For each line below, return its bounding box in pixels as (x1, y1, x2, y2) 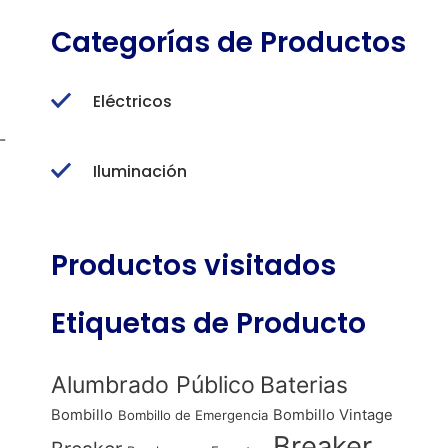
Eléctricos (92, 90, 172, 113)
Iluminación (92, 160, 187, 183)
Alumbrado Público (50, 371, 255, 399)
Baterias (259, 371, 348, 399)
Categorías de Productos (50, 23, 406, 62)
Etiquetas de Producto (50, 304, 366, 343)
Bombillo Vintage (272, 406, 393, 424)
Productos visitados (50, 246, 336, 285)
